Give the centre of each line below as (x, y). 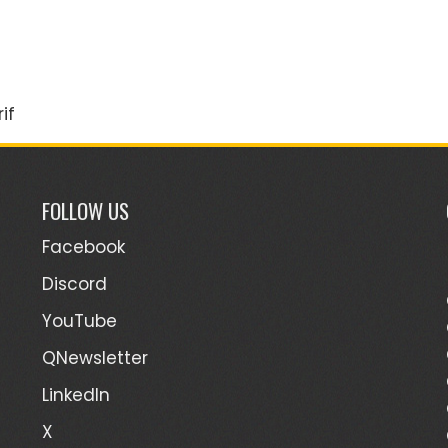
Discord (75, 283)
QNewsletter (95, 357)
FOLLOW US (86, 210)
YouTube (80, 320)
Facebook (84, 246)
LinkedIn (76, 394)
